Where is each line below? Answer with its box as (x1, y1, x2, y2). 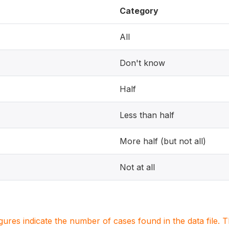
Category (120, 6, 158, 16)
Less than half (120, 110, 174, 120)
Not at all (120, 162, 155, 172)
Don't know (120, 58, 165, 68)
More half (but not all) (120, 136, 206, 146)
